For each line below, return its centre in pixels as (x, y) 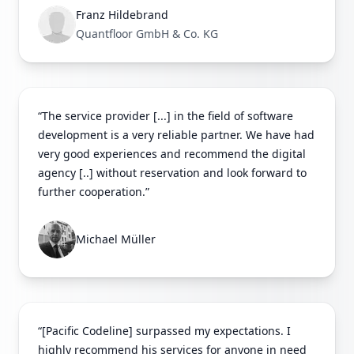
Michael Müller (116, 239)
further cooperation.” (94, 192)
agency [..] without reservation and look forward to (172, 173)
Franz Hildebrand (122, 15)
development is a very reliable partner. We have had (176, 135)
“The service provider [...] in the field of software (166, 116)
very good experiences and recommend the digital (172, 154)
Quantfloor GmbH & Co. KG (147, 34)
